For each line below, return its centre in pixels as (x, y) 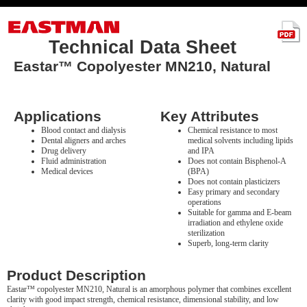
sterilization (206, 233)
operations (205, 202)
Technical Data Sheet (142, 47)
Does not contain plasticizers (234, 182)
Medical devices (67, 171)
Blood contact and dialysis (84, 130)
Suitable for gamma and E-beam (240, 212)
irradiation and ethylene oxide (235, 223)
